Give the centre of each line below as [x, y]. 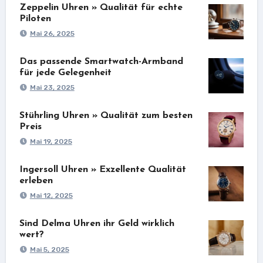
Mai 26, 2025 [52, 33]
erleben [36, 181]
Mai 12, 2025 [51, 195]
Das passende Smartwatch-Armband [101, 61]
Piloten [35, 18]
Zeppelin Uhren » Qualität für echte [101, 7]
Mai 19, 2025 [51, 141]
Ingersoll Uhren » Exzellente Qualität [102, 169]
